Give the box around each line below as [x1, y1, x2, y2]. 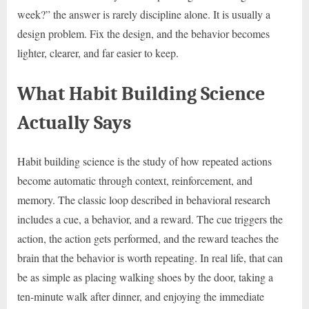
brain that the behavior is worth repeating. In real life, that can [17, 250, 283, 265]
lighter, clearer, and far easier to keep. [17, 46, 179, 61]
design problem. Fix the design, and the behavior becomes [17, 26, 270, 41]
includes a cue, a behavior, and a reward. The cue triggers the [17, 211, 283, 226]
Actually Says [17, 111, 131, 134]
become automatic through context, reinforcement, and [17, 172, 252, 188]
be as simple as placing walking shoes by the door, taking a [17, 269, 273, 284]
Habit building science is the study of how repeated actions [17, 153, 272, 168]
